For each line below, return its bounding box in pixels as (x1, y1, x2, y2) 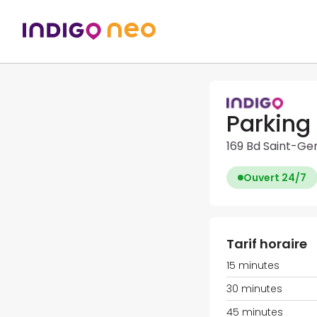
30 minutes (226, 282, 282, 296)
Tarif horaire (226, 235, 307, 253)
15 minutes (226, 258, 279, 273)
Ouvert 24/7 (243, 171, 306, 185)
